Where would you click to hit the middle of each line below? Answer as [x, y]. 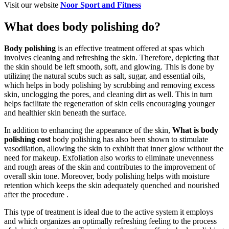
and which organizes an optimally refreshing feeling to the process [110, 221]
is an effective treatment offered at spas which [130, 48]
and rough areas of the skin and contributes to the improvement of [110, 167]
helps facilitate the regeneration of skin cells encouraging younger [109, 103]
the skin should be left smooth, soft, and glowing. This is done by [109, 66]
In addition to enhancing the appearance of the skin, [88, 130]
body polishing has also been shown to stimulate [129, 139]
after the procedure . [36, 194]
